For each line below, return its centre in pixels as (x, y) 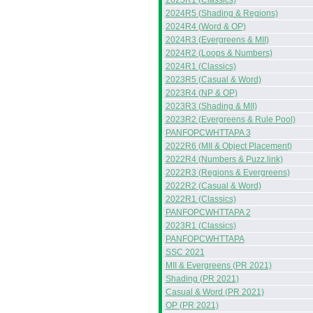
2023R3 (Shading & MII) (211, 106)
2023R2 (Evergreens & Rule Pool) (230, 119)
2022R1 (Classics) (201, 199)
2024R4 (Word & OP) (205, 27)
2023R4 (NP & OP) (201, 93)
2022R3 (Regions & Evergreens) (227, 173)
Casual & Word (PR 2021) (214, 292)
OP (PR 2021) (192, 305)
